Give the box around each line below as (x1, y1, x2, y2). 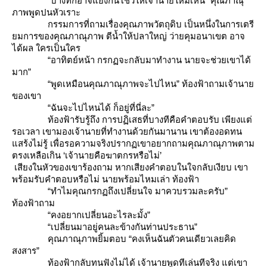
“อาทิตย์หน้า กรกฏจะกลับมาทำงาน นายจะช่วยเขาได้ (12, 55, 251, 65)
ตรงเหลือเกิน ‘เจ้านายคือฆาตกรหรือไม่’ (12, 150, 162, 160)
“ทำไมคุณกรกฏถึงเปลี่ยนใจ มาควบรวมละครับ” (12, 186, 228, 196)
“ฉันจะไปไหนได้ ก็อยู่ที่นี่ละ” (12, 103, 154, 113)
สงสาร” (12, 246, 39, 256)
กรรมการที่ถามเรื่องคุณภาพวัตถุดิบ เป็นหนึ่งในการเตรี (12, 19, 254, 29)
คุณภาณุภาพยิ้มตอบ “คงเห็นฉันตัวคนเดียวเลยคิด (12, 234, 236, 244)
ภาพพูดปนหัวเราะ (12, 7, 80, 17)
